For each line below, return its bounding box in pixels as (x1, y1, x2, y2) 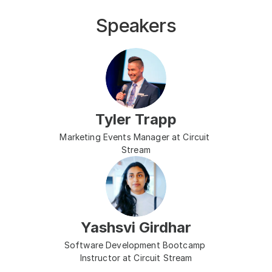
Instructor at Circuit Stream (80, 253, 192, 263)
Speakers (95, 14, 177, 36)
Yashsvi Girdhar (81, 219, 191, 236)
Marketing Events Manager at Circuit (59, 132, 210, 142)
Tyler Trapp (95, 110, 177, 128)
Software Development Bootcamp (64, 240, 205, 250)
